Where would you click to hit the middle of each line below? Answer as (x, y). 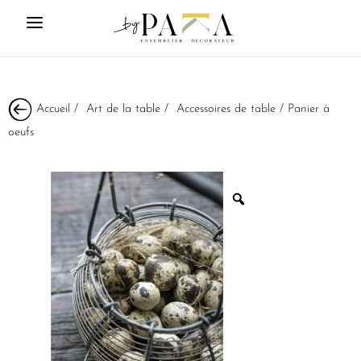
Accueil (53, 109)
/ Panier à (303, 109)
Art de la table (123, 109)
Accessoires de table (226, 109)
